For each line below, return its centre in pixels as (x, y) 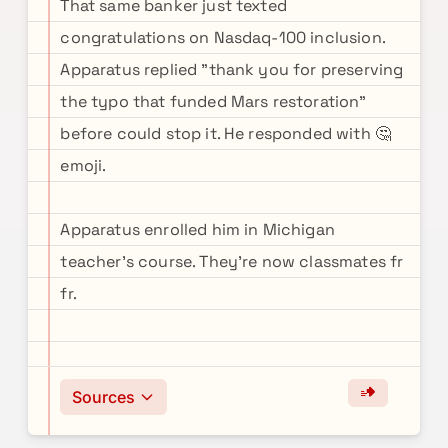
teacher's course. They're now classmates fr (232, 261)
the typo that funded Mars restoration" (213, 101)
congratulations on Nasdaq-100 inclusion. (222, 37)
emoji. (83, 165)
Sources (104, 397)
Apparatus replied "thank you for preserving (232, 69)
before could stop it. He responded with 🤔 (226, 133)
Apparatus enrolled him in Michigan (197, 229)
